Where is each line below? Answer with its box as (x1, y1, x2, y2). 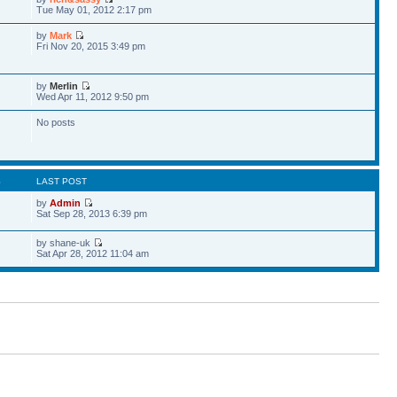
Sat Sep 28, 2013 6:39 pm (36, 207, 148, 219)
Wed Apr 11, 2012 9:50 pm (36, 90, 150, 102)
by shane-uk (36, 237, 94, 248)
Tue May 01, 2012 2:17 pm (36, 4, 152, 15)
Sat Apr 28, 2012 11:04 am (36, 247, 150, 259)
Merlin (50, 80, 79, 91)
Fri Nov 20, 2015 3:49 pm (36, 40, 146, 51)
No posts (36, 116, 76, 128)
